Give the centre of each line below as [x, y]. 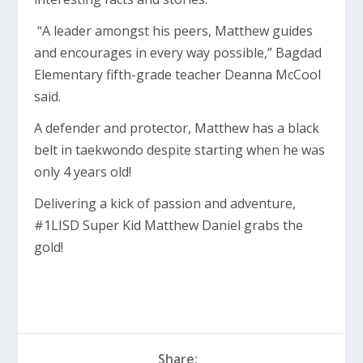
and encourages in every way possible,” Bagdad [178, 53]
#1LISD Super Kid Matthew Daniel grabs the [169, 226]
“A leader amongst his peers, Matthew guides [174, 31]
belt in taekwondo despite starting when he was [180, 150]
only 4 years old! [83, 172]
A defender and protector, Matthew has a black [177, 128]
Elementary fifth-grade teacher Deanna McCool [178, 75]
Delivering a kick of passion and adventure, [165, 204]
